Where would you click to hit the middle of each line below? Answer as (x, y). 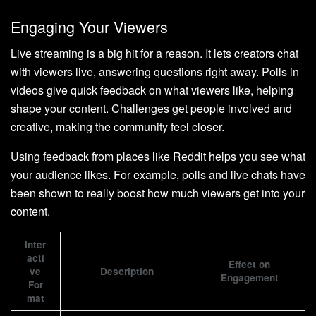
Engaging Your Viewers (89, 26)
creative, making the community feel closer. (117, 127)
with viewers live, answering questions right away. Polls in (155, 72)
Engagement (249, 278)
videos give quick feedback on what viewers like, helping (152, 90)
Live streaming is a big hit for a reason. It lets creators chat (154, 54)
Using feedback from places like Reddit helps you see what (158, 157)
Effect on (249, 265)
